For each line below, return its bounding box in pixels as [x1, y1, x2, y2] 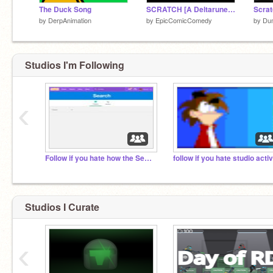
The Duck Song [39, 4, 91, 15]
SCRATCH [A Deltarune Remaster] [228, 4, 235, 15]
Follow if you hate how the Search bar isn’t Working [144, 153, 152, 163]
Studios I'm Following [25, 58, 124, 72]
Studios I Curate [25, 199, 99, 214]
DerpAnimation [48, 15, 91, 25]
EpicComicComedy [155, 15, 212, 25]
